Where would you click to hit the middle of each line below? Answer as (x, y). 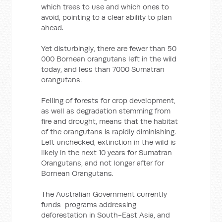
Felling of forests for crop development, (109, 100)
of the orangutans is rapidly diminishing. (109, 132)
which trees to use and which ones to (105, 7)
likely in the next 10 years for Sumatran (107, 152)
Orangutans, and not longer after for (103, 163)
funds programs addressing (89, 204)
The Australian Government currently (104, 194)
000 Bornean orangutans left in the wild (109, 59)
